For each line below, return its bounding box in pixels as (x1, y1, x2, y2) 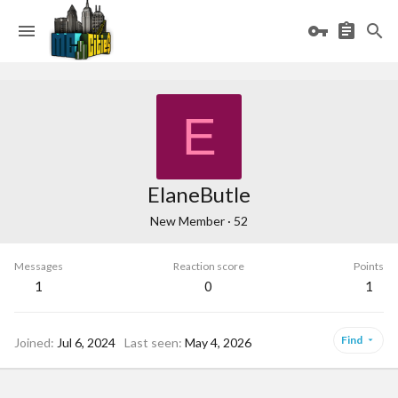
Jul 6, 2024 (57, 334, 115, 350)
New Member (150, 213, 225, 228)
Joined (14, 334, 51, 350)
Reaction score (172, 259, 244, 273)
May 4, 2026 (185, 334, 251, 350)
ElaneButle (147, 181, 251, 207)
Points (354, 259, 384, 273)
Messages (14, 259, 63, 273)
